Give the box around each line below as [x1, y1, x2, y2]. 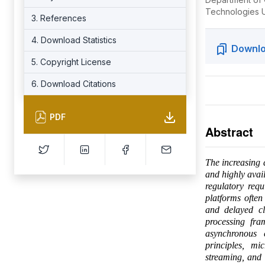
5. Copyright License [31, 57, 111, 67]
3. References [31, 13, 86, 23]
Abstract [205, 123, 253, 140]
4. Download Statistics [31, 35, 117, 45]
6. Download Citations [31, 79, 116, 89]
